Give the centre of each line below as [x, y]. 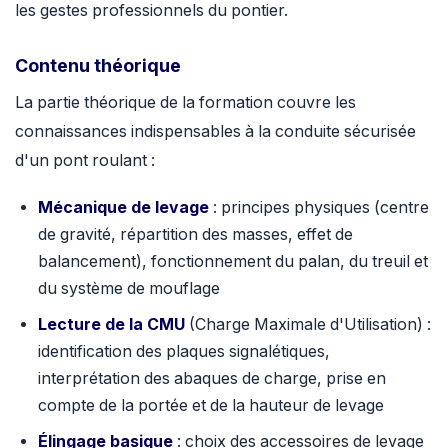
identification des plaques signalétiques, [183, 351]
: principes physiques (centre [318, 207]
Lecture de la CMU [111, 324]
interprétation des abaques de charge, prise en [211, 378]
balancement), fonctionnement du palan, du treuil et [232, 261]
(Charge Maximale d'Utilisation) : [307, 324]
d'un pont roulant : [85, 160]
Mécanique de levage [123, 207]
